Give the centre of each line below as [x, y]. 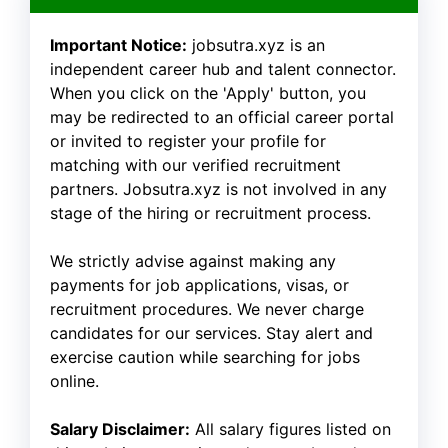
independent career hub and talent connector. [223, 68]
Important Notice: [118, 44]
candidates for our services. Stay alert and [211, 332]
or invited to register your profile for [188, 140]
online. [74, 380]
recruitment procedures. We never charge [207, 308]
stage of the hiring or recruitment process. [210, 212]
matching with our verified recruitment [195, 164]
